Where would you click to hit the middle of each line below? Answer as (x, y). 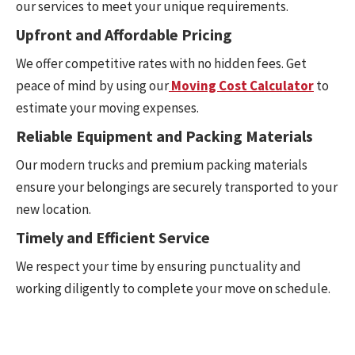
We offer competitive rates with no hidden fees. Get (161, 64)
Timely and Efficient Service (113, 238)
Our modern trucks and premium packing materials (162, 165)
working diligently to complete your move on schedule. (173, 289)
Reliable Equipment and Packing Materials (164, 136)
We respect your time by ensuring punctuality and (158, 267)
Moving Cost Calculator (242, 86)
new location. (53, 210)
